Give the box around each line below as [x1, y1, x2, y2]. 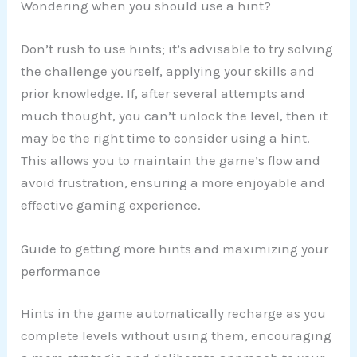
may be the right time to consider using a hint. [21, 129, 311, 146]
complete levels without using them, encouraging [21, 328, 332, 344]
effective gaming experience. [21, 196, 202, 213]
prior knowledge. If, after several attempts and [21, 84, 306, 101]
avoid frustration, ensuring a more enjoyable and [21, 174, 326, 190]
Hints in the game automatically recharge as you [21, 305, 327, 322]
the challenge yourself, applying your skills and [21, 62, 316, 79]
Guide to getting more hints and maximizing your [21, 240, 329, 257]
